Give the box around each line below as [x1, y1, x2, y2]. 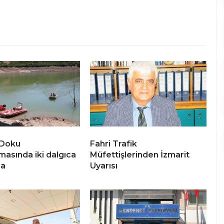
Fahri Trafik [90, 138, 137, 148]
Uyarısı [90, 160, 117, 170]
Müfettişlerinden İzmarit [90, 149, 189, 159]
